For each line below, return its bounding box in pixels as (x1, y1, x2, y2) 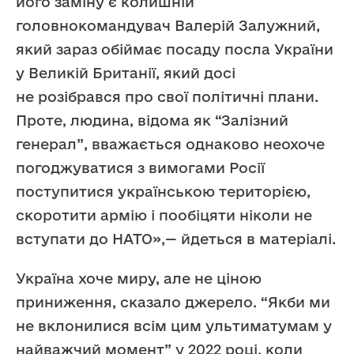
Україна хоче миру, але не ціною (16, 269, 262, 286)
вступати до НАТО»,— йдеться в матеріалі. (16, 230, 336, 247)
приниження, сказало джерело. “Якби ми (16, 293, 330, 310)
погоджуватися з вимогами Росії (16, 159, 265, 175)
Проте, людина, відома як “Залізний (16, 111, 288, 128)
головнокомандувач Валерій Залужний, (16, 17, 320, 33)
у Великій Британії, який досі (16, 64, 235, 81)
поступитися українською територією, (16, 183, 311, 199)
